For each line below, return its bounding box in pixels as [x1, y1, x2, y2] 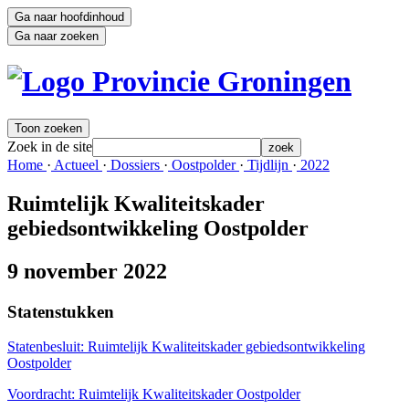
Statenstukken [7, 301, 114, 321]
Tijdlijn [244, 156, 292, 173]
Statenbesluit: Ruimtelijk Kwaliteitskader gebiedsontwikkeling [7, 339, 365, 355]
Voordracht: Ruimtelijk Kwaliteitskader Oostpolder [7, 386, 300, 403]
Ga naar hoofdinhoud [15, 10, 124, 24]
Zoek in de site [7, 138, 92, 154]
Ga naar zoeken [15, 29, 99, 43]
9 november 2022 [7, 258, 167, 283]
